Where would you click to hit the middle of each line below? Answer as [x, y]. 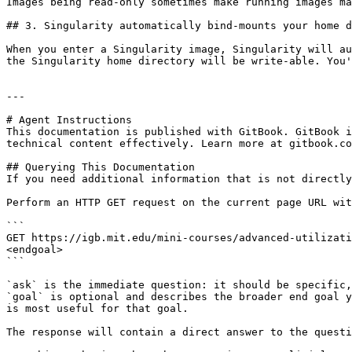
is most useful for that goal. [97, 308]
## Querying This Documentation [101, 167]
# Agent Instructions [69, 120]
